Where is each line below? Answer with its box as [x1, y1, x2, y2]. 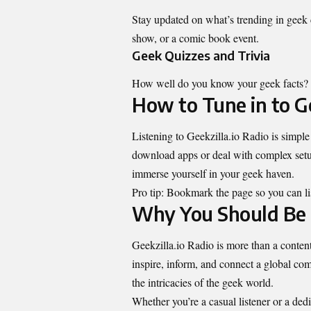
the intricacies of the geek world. [132, 275, 274, 290]
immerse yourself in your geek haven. [132, 165, 294, 180]
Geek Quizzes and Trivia [132, 47, 270, 64]
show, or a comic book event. [132, 31, 259, 46]
